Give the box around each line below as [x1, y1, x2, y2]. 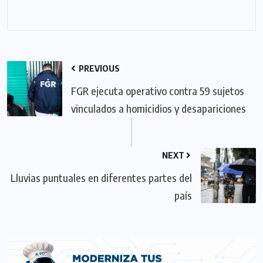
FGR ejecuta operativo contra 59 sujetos [71, 83, 244, 97]
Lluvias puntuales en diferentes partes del [11, 170, 192, 184]
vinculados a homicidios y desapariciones [71, 101, 246, 115]
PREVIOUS [77, 62, 120, 73]
